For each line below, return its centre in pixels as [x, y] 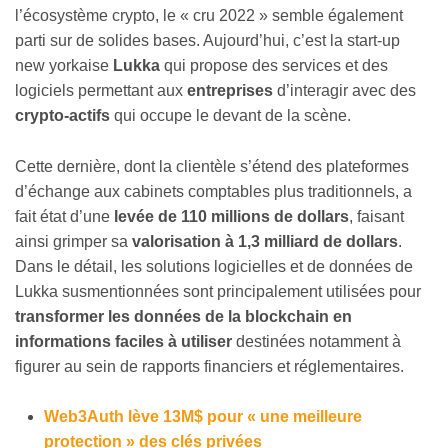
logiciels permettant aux [101, 91]
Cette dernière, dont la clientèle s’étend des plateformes [212, 166]
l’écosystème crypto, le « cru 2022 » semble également [209, 16]
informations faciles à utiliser [123, 341]
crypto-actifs [62, 116]
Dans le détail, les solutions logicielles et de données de [214, 266]
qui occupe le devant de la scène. [230, 116]
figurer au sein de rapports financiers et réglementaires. [209, 366]
